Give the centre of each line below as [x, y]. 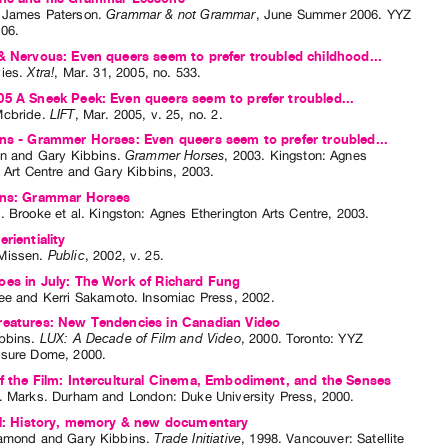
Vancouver [317, 438]
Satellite [381, 438]
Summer [321, 15]
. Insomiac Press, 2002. [204, 297]
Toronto [308, 339]
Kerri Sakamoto [88, 297]
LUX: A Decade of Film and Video [140, 339]
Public [66, 255]
